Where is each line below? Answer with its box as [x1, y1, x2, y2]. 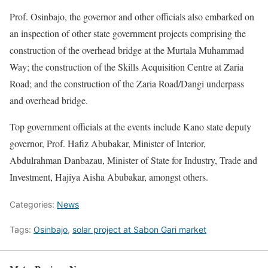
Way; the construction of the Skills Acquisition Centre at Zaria [10, 60, 243, 73]
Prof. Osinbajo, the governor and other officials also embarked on [10, 10, 254, 23]
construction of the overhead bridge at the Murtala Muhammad [10, 44, 244, 56]
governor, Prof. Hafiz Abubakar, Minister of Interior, [10, 137, 206, 150]
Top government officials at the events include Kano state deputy [10, 120, 251, 133]
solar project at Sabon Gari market [72, 224, 206, 234]
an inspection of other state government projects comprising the [10, 27, 246, 39]
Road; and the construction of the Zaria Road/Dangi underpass [10, 77, 244, 90]
